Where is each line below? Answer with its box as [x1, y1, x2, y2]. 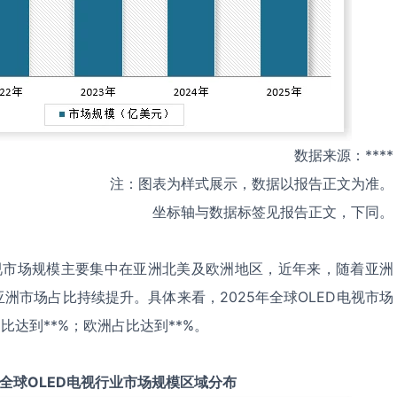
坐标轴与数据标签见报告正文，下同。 [152, 203, 393, 221]
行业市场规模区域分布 [94, 373, 237, 391]
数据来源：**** [294, 146, 393, 164]
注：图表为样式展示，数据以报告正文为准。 [110, 175, 393, 192]
